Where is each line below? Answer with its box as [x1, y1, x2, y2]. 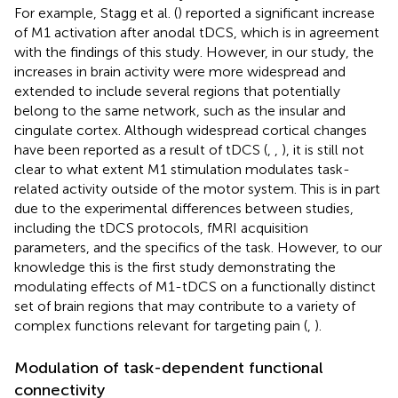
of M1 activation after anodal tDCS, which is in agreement [14, 23, 379, 41]
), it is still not [282, 140, 364, 158]
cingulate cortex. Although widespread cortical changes [14, 121, 367, 139]
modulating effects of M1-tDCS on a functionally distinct [14, 277, 376, 295]
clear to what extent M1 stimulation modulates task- [14, 160, 350, 178]
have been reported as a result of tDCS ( [14, 140, 267, 158]
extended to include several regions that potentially [14, 82, 340, 99]
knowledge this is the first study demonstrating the [14, 258, 336, 275]
